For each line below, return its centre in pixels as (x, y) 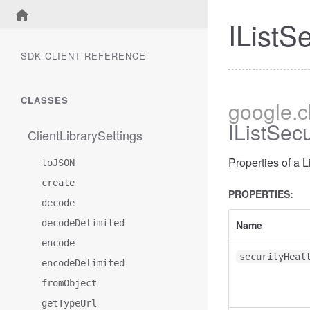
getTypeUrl (69, 303)
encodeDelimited (83, 263)
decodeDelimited (83, 223)
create (58, 183)
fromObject (69, 283)
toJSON (58, 163)
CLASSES (45, 100)
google (260, 111)
